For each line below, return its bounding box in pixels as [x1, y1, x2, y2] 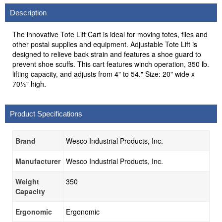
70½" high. [12, 79, 46, 89]
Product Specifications [10, 110, 82, 118]
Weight [15, 176, 39, 186]
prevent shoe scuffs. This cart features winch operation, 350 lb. [12, 59, 209, 69]
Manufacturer [15, 156, 60, 166]
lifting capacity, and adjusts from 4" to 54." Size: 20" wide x [12, 69, 195, 79]
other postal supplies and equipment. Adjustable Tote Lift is [12, 39, 197, 49]
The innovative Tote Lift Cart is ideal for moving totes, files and [12, 29, 208, 39]
